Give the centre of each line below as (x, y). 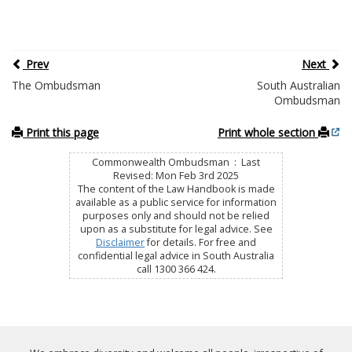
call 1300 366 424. (176, 269)
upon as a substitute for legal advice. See (176, 229)
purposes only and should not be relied (176, 216)
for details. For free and (200, 243)
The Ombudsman (56, 86)
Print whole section (268, 133)
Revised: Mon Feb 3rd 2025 (176, 176)
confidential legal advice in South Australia (176, 256)
